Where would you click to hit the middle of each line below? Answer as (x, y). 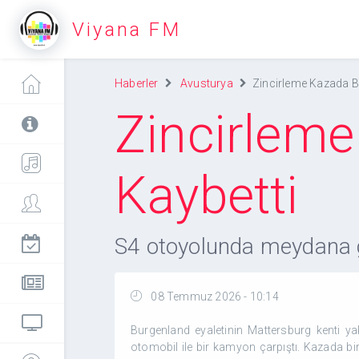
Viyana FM (127, 29)
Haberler (137, 83)
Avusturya (207, 83)
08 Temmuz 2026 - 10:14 (214, 296)
